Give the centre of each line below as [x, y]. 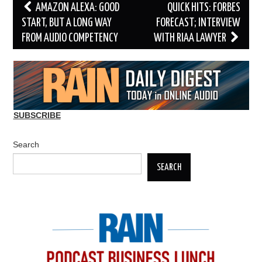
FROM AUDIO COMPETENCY [70, 39]
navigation [38, 24]
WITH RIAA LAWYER [191, 39]
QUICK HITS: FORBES [204, 8]
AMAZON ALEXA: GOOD [77, 8]
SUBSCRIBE [37, 116]
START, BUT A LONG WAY [67, 23]
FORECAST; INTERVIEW [198, 23]
